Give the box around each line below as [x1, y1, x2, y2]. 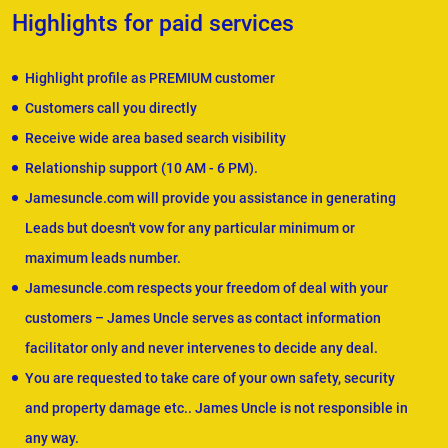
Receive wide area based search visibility [25, 130, 286, 147]
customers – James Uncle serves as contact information [25, 310, 381, 327]
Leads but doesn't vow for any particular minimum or [25, 220, 355, 237]
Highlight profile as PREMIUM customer [25, 70, 275, 87]
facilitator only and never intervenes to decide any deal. [25, 340, 378, 357]
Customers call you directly [25, 100, 197, 117]
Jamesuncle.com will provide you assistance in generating [25, 190, 396, 207]
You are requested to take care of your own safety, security [25, 370, 395, 387]
